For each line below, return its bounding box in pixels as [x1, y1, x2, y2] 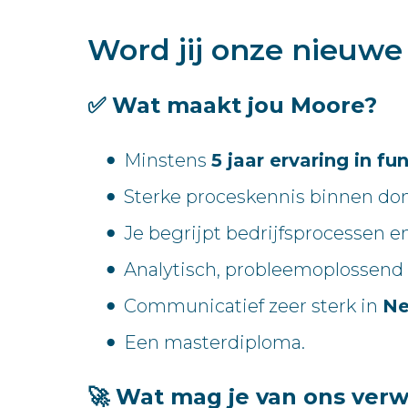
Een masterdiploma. [124, 331, 305, 354]
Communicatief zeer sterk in [124, 295, 382, 318]
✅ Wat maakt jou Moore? [87, 92, 377, 119]
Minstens [124, 149, 211, 172]
